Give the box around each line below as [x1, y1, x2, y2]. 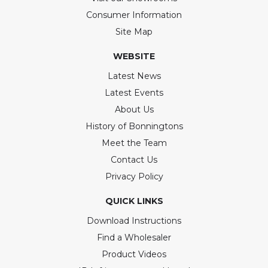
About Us [114, 103, 154, 115]
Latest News [107, 70, 161, 81]
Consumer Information [86, 9, 182, 20]
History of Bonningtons [85, 120, 183, 132]
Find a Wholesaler [97, 232, 171, 243]
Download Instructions [87, 215, 181, 226]
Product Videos [102, 248, 166, 260]
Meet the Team [101, 137, 167, 148]
